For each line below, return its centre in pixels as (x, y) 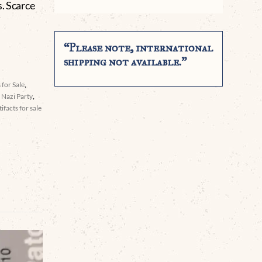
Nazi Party (17, 96)
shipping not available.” (125, 62)
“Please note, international (139, 48)
